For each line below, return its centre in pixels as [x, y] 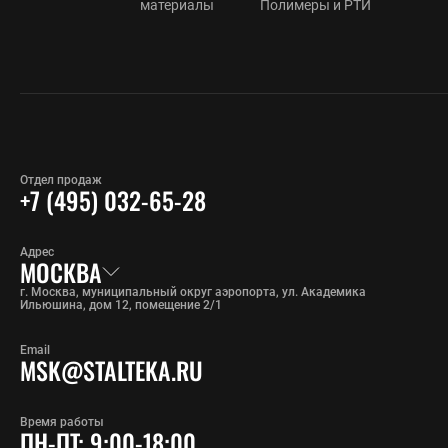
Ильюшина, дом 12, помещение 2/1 [121, 304]
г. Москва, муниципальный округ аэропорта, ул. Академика [193, 291]
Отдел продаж [61, 179]
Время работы [62, 421]
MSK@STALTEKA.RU [111, 369]
